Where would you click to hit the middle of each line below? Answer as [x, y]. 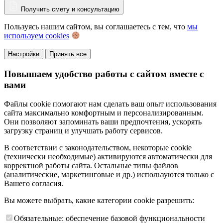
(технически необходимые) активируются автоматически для [108, 157]
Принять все [68, 54]
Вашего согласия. [34, 184]
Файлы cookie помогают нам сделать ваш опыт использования [110, 104]
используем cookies [37, 36]
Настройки [24, 54]
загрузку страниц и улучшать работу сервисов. [83, 131]
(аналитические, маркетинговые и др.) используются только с [109, 175]
